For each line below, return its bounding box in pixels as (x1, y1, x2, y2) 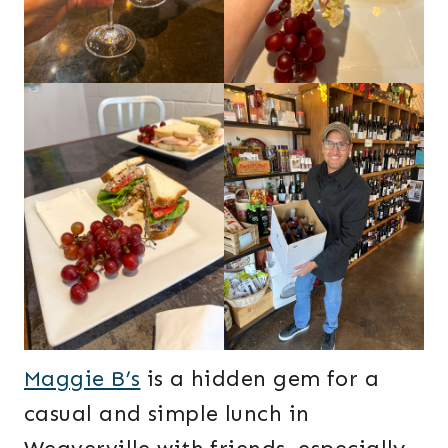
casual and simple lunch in (24, 399, 310, 427)
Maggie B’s (24, 364, 141, 392)
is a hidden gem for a (140, 364, 380, 392)
